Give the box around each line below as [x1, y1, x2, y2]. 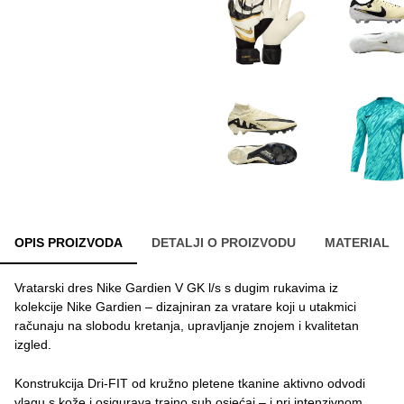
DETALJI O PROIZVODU [151, 234, 296, 250]
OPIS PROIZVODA [14, 234, 123, 250]
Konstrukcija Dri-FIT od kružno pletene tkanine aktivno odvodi [14, 375, 365, 390]
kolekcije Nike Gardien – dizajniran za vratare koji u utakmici [14, 298, 356, 314]
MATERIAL [325, 234, 390, 250]
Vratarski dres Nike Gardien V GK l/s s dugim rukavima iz [14, 280, 338, 295]
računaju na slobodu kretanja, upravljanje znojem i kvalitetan [14, 317, 359, 333]
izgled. [14, 336, 51, 352]
